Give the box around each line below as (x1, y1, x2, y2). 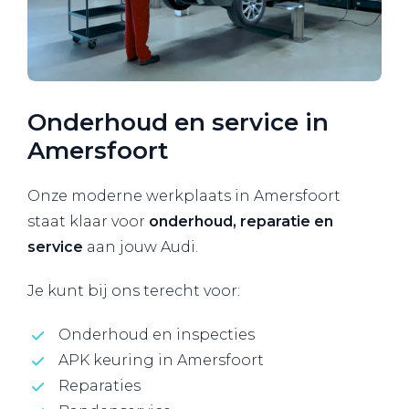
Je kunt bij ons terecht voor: (27, 282, 240, 300)
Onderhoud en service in (27, 108, 329, 138)
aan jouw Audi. (83, 238, 198, 257)
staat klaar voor (27, 213, 149, 231)
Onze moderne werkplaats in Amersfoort (27, 187, 341, 205)
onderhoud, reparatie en (149, 213, 333, 231)
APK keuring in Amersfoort (58, 351, 264, 370)
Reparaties (58, 377, 141, 395)
